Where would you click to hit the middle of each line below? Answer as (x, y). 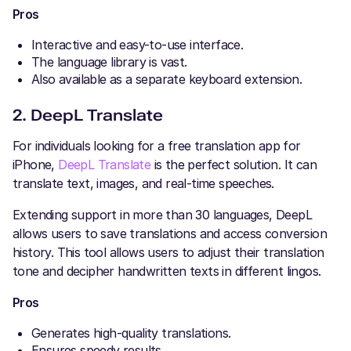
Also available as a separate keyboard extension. (167, 79)
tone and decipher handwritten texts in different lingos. (167, 271)
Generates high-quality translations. (131, 333)
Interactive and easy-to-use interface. (138, 45)
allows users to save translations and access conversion (170, 233)
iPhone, (36, 165)
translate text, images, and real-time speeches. (143, 183)
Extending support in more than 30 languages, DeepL (162, 215)
